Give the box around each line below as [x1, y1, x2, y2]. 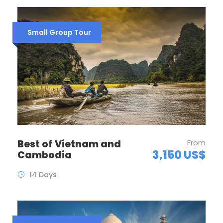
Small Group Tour [27, 27, 91, 38]
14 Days [29, 169, 57, 180]
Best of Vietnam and [17, 137, 121, 151]
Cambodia [17, 148, 72, 162]
